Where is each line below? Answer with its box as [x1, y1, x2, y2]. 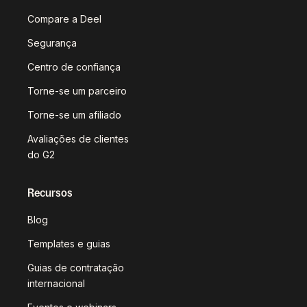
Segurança [27, 37, 77, 49]
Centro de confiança [27, 61, 121, 73]
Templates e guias [27, 238, 110, 250]
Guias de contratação [27, 262, 124, 274]
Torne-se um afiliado [27, 109, 121, 121]
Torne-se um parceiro [27, 85, 127, 97]
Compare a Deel [27, 13, 101, 25]
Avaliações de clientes [27, 133, 129, 145]
